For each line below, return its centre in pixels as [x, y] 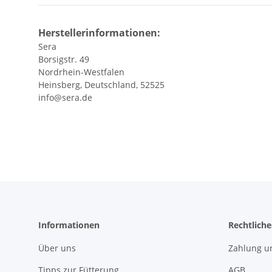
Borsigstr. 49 [64, 59]
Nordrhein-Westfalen [81, 72]
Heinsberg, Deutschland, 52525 [101, 85]
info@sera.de [65, 98]
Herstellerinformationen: [99, 33]
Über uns [57, 248]
